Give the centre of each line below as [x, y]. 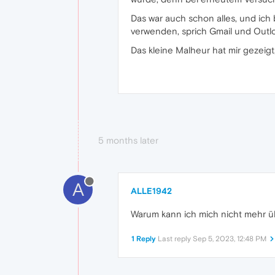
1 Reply [144, 239]
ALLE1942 [151, 191]
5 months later [128, 141]
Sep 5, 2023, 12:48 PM [230, 239]
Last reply [175, 239]
